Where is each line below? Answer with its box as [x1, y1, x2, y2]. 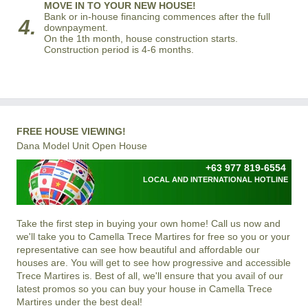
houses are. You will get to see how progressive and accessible [16, 256, 291, 268]
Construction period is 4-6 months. [44, 43, 194, 55]
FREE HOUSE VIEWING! [16, 125, 126, 137]
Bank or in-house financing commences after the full [44, 10, 270, 22]
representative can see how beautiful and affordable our [16, 243, 260, 255]
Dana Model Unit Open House [16, 140, 147, 151]
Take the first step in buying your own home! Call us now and [16, 217, 280, 229]
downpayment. [44, 21, 108, 33]
